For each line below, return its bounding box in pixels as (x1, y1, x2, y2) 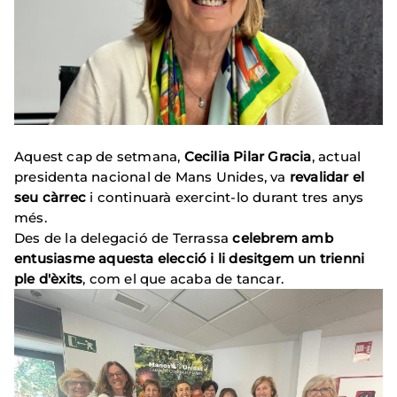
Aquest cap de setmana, (14, 148, 184, 166)
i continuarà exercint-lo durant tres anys (86, 189, 364, 206)
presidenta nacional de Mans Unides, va (14, 168, 290, 186)
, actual (311, 148, 362, 166)
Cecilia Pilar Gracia (183, 148, 312, 166)
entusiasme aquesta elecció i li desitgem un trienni (14, 250, 365, 268)
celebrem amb (232, 230, 333, 247)
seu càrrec (14, 189, 86, 206)
